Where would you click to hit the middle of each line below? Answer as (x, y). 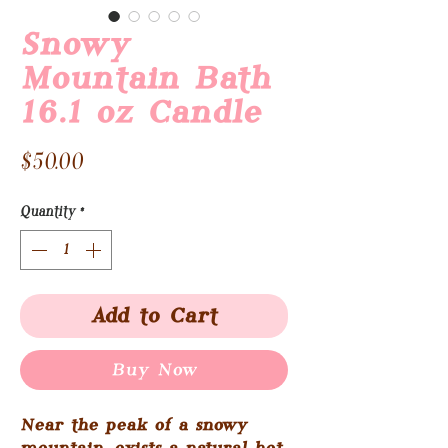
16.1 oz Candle (140, 113)
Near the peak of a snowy (133, 425)
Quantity (47, 211)
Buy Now (154, 370)
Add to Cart (154, 316)
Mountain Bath (145, 79)
